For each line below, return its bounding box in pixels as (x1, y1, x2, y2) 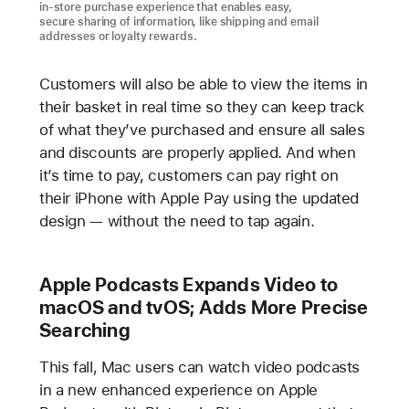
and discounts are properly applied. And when (38, 143, 356, 163)
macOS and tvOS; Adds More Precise (38, 296, 369, 320)
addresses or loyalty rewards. (38, 30, 197, 44)
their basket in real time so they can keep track (38, 98, 364, 117)
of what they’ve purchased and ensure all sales (38, 121, 365, 140)
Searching (38, 319, 130, 342)
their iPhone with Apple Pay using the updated (38, 189, 360, 208)
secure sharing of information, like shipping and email (38, 16, 319, 29)
